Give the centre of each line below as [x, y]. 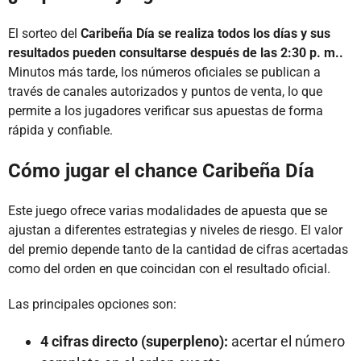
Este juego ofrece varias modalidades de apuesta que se [168, 211]
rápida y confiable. [60, 131]
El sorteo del [44, 34]
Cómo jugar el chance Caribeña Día [161, 171]
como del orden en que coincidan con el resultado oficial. [169, 269]
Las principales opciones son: [92, 305]
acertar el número [286, 342]
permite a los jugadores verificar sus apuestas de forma [166, 111]
